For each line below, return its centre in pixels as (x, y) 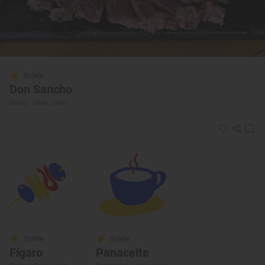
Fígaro (26, 253)
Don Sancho (41, 90)
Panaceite (122, 253)
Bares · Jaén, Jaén (38, 103)
